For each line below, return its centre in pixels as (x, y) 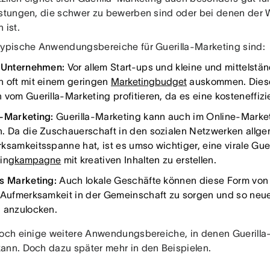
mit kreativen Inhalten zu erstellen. (139, 160)
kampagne (38, 160)
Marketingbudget (149, 82)
